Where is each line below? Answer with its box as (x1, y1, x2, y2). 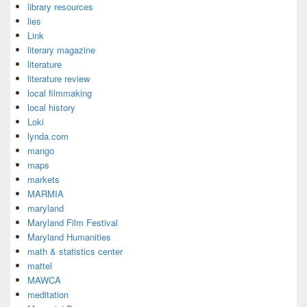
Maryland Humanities (27, 230, 111, 243)
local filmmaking (27, 86, 92, 99)
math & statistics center (27, 245, 123, 258)
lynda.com (27, 130, 69, 143)
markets (27, 173, 60, 186)
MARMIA (27, 187, 64, 200)
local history (27, 101, 75, 114)
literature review (27, 72, 90, 85)
